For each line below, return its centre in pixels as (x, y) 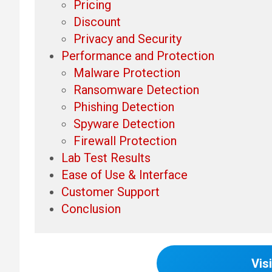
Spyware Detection (124, 124)
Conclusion (91, 209)
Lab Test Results (106, 158)
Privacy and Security (127, 39)
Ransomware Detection (136, 90)
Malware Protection (127, 73)
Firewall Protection (125, 141)
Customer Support (110, 192)
